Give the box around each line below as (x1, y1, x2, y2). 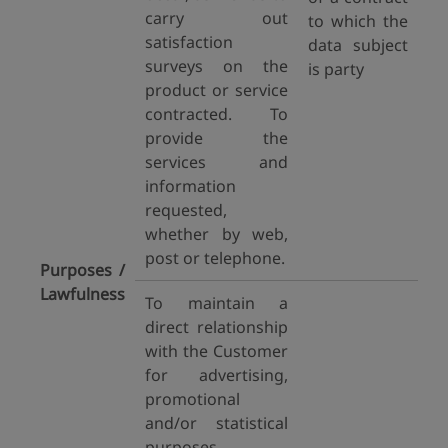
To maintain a (145, 292, 288, 314)
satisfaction (145, 31, 233, 53)
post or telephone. (145, 247, 285, 269)
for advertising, (145, 364, 288, 386)
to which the (308, 10, 408, 32)
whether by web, (145, 223, 288, 245)
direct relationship (145, 316, 288, 338)
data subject (308, 34, 408, 56)
